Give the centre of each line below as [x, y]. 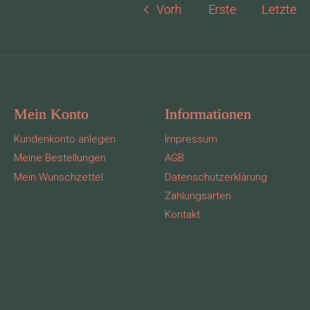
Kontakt [182, 215]
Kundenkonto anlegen [64, 139]
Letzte [280, 9]
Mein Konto [51, 115]
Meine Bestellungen [60, 158]
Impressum [191, 139]
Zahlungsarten [198, 195]
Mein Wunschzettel [58, 177]
